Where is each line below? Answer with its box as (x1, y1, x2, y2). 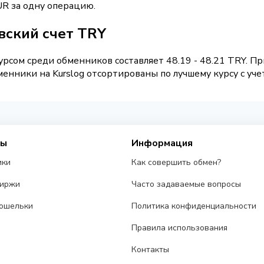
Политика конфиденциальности (131, 200, 257, 212)
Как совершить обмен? (131, 157, 222, 169)
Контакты (131, 244, 170, 256)
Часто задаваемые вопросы (131, 179, 242, 190)
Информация (131, 137, 193, 150)
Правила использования (131, 222, 228, 234)
